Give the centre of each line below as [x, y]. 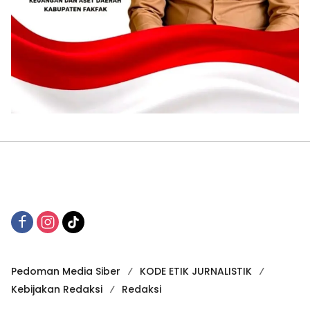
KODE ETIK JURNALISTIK [196, 271]
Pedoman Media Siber [66, 271]
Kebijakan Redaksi [57, 289]
